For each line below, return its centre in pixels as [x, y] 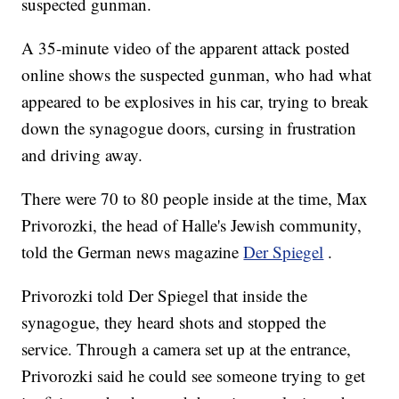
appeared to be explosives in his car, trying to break [195, 102]
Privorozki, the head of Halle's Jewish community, [192, 225]
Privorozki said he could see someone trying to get [194, 376]
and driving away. [82, 155]
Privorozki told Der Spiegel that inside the [165, 296]
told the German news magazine [133, 252]
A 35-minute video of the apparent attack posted [186, 48]
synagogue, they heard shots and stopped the [174, 322]
